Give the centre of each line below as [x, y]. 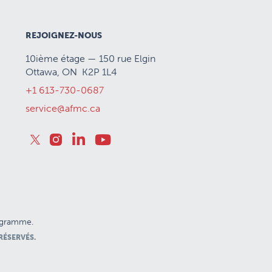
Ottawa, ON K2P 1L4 [71, 72]
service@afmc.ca [63, 108]
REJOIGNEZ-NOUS [63, 35]
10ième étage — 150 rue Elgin [90, 58]
